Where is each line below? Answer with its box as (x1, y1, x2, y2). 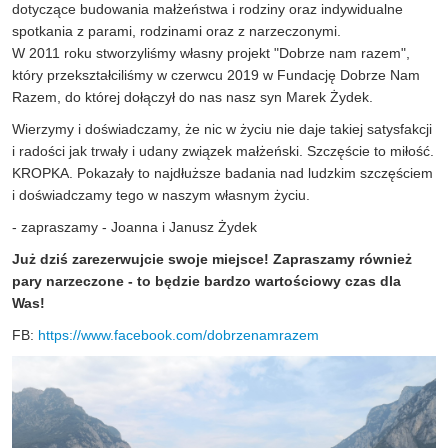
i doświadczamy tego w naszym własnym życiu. (12, 187, 310, 204)
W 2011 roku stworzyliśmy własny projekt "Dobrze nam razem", (12, 45, 410, 62)
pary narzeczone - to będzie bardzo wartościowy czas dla (12, 273, 401, 290)
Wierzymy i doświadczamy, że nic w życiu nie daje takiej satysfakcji (12, 121, 432, 138)
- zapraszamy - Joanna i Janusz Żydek (12, 219, 261, 236)
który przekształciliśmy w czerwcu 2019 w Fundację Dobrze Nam (12, 67, 420, 84)
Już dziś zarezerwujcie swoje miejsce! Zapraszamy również (12, 251, 412, 268)
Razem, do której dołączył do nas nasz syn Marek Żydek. (12, 89, 373, 106)
